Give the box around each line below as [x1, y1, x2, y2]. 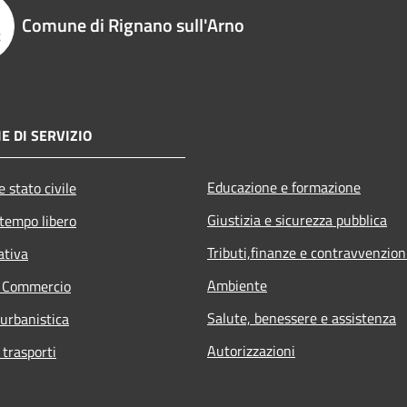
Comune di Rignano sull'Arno [22, 10, 244, 39]
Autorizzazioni [207, 339, 295, 362]
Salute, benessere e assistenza [207, 306, 396, 329]
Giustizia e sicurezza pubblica [207, 208, 387, 231]
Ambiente [207, 273, 267, 296]
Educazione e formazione [207, 175, 361, 198]
